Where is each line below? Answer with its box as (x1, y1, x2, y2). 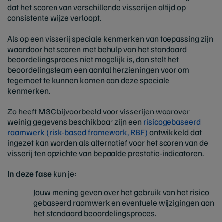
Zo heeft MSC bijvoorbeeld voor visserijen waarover (7, 106, 190, 117)
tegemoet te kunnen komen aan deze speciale (7, 75, 169, 86)
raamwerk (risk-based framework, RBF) (7, 127, 148, 138)
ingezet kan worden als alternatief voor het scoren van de (7, 137, 208, 148)
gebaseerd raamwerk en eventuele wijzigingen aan (33, 197, 214, 208)
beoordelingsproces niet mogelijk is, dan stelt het (7, 54, 179, 65)
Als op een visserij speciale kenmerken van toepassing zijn (7, 33, 213, 44)
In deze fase (7, 168, 52, 179)
